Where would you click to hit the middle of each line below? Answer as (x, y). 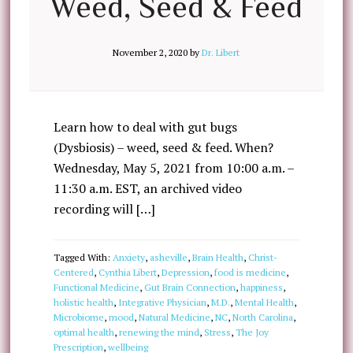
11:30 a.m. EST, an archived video (147, 188)
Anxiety (128, 257)
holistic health (83, 302)
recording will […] (104, 209)
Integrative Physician (162, 302)
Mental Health (264, 302)
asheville (168, 257)
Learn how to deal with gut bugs (145, 127)
